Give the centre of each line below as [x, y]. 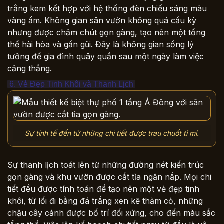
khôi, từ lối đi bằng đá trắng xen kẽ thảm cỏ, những [105, 201]
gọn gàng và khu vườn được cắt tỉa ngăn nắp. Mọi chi [109, 177]
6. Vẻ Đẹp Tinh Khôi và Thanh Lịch [71, 84]
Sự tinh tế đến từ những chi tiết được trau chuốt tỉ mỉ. [112, 133]
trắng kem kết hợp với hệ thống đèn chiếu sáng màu [107, 8]
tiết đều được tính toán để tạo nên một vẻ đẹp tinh [103, 189]
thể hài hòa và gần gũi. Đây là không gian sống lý [101, 44]
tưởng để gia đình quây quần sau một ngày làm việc [106, 56]
